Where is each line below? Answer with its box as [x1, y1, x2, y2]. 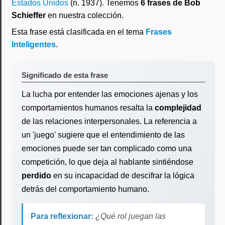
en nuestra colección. [46, 11, 124, 20]
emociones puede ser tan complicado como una [22, 144, 192, 153]
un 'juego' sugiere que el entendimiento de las [22, 131, 185, 139]
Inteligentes [12, 40, 56, 49]
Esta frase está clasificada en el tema [12, 28, 146, 36]
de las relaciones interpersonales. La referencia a [22, 117, 197, 126]
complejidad [155, 103, 201, 112]
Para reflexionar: [31, 212, 93, 220]
